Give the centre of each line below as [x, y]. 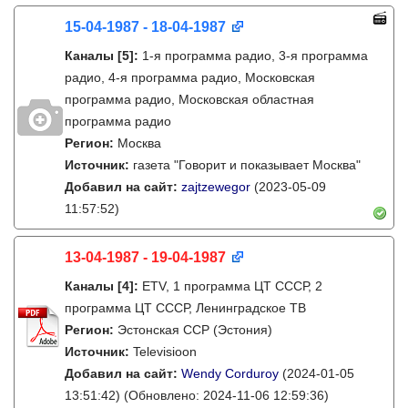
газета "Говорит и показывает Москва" [247, 165]
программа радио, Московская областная [189, 99]
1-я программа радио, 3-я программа [255, 56]
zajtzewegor [216, 187]
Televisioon [165, 352]
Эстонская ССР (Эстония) [195, 330]
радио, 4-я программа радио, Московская [190, 77]
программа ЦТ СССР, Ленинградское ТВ [185, 308]
